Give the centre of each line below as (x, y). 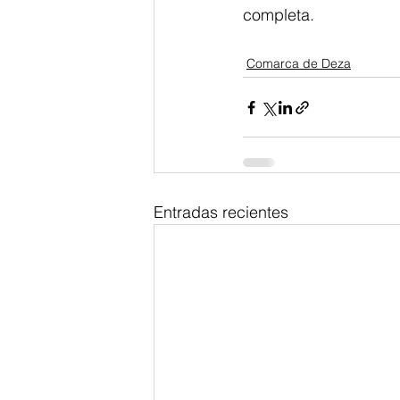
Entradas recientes (221, 212)
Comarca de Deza (299, 64)
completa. (279, 15)
